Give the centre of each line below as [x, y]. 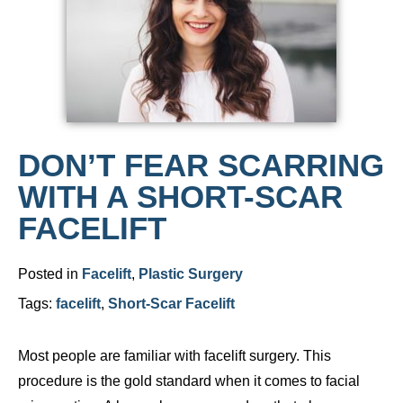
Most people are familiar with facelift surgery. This [175, 356]
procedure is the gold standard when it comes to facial [189, 381]
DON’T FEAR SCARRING [201, 165]
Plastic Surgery [191, 274]
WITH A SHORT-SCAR [180, 197]
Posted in [50, 274]
